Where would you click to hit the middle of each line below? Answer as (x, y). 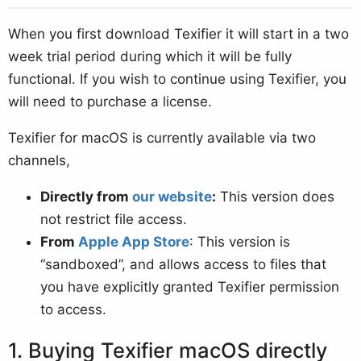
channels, (39, 160)
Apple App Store (134, 241)
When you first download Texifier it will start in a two (178, 33)
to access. (73, 309)
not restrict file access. (114, 219)
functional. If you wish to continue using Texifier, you (177, 79)
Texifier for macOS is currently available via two (162, 137)
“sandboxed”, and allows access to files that (183, 264)
